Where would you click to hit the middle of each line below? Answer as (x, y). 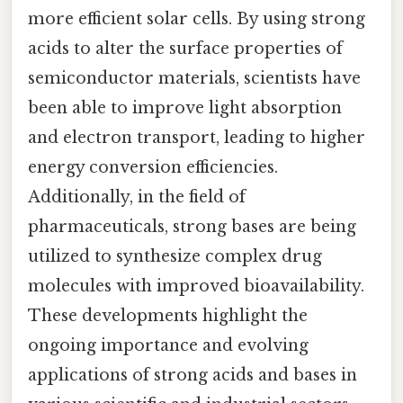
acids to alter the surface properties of (185, 48)
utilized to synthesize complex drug (175, 256)
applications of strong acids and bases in (193, 375)
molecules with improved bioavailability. (196, 286)
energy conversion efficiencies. (153, 167)
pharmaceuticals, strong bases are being (192, 226)
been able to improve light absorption (185, 107)
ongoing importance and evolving (168, 345)
